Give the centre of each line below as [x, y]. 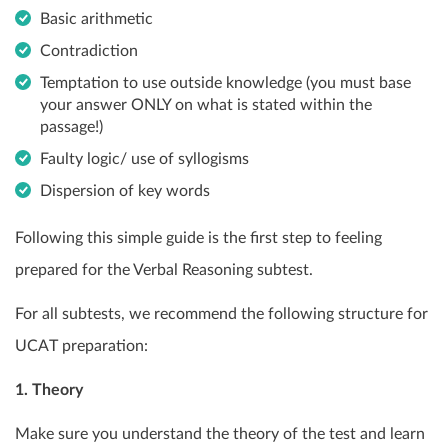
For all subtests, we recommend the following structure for [221, 313]
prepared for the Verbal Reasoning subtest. [164, 269]
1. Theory [49, 389]
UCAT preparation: [81, 345]
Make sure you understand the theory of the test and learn [220, 433]
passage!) [71, 126]
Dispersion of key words [125, 190]
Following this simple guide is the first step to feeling [198, 237]
